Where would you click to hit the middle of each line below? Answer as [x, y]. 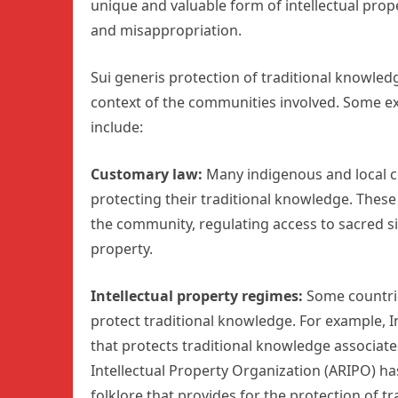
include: [117, 127]
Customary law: [148, 175]
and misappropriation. [166, 31]
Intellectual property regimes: [199, 296]
